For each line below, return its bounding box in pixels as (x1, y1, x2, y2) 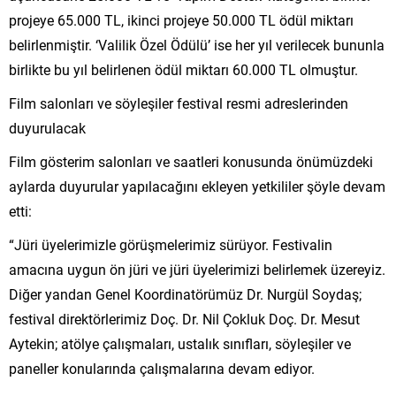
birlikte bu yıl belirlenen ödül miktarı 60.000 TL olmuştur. (9, 59, 358, 79)
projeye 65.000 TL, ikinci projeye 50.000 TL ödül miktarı (9, 10, 354, 29)
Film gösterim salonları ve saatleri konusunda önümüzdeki (9, 151, 373, 171)
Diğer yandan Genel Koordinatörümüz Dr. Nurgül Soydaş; (9, 284, 362, 303)
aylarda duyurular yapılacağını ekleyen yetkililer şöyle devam (9, 176, 385, 195)
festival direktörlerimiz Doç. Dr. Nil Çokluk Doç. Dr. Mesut (9, 308, 360, 328)
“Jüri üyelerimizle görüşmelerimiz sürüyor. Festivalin (9, 234, 332, 254)
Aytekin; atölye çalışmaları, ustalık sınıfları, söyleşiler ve (9, 333, 351, 353)
